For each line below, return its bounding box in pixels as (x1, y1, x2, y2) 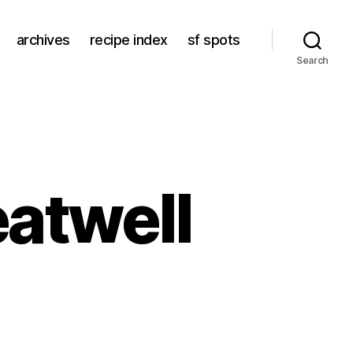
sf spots (187, 31, 240, 48)
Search (295, 54, 329, 66)
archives (16, 31, 70, 48)
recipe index (89, 31, 168, 48)
